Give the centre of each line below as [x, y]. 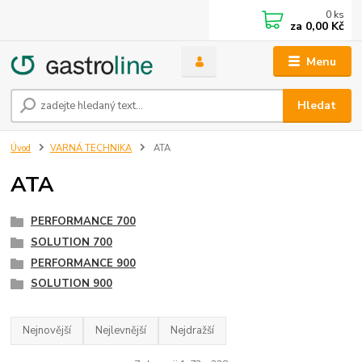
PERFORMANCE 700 [83, 222]
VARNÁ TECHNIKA [91, 149]
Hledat [317, 106]
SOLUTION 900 [71, 284]
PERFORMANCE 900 [83, 263]
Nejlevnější [121, 330]
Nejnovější [47, 330]
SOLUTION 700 [71, 242]
